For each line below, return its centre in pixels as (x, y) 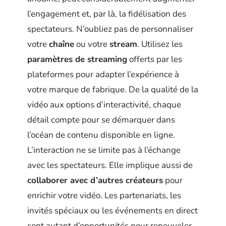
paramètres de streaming (77, 60)
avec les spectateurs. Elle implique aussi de (110, 165)
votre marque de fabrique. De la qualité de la (113, 90)
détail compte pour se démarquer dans (101, 120)
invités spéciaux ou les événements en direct (112, 211)
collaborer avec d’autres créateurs (95, 181)
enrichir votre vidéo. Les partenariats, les (104, 196)
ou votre (92, 44)
